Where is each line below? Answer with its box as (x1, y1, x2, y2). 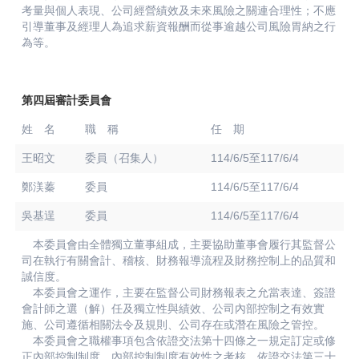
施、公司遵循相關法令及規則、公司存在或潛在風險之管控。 (21, 319, 325, 331)
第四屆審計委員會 (21, 95, 111, 107)
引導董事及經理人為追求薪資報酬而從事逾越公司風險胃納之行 (21, 21, 336, 33)
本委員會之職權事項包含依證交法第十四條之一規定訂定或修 (21, 335, 336, 347)
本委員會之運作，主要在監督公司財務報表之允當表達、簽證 (21, 287, 336, 299)
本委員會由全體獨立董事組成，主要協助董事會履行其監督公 (21, 239, 336, 251)
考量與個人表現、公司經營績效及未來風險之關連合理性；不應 (21, 5, 336, 17)
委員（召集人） (84, 152, 163, 164)
